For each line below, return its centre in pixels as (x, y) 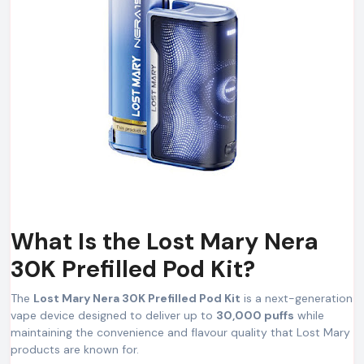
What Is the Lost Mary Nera (165, 242)
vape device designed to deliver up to (113, 315)
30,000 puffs (255, 315)
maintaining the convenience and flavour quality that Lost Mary (180, 332)
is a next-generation (297, 298)
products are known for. (75, 349)
